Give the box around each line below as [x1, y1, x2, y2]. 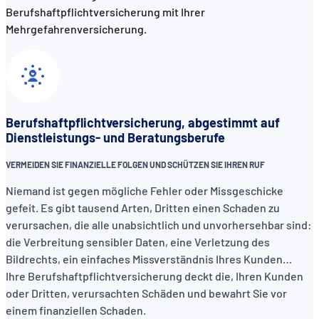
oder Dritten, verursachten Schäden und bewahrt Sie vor [6, 286, 287, 300]
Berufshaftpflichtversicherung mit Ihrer [6, 4, 205, 19]
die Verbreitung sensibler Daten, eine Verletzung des [6, 235, 270, 249]
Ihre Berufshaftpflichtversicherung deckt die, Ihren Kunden [6, 269, 303, 283]
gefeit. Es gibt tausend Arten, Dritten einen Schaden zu [6, 201, 280, 215]
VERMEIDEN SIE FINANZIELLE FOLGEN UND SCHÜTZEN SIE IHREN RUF [6, 159, 266, 170]
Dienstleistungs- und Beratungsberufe [6, 130, 225, 146]
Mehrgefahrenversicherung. [6, 21, 149, 36]
